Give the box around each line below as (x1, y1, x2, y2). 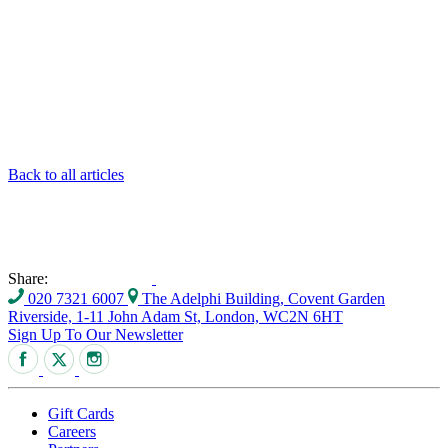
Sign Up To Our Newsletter (8, 325, 183, 343)
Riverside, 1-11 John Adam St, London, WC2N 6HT (8, 307, 343, 325)
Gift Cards (48, 404, 114, 422)
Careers (48, 422, 96, 440)
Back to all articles (8, 165, 124, 183)
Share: (8, 269, 52, 287)
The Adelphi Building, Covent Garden (138, 289, 385, 307)
